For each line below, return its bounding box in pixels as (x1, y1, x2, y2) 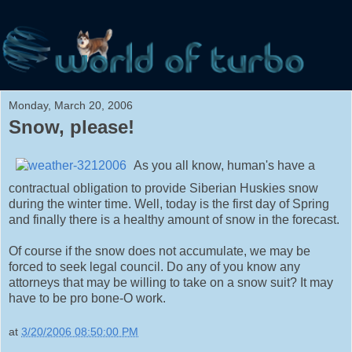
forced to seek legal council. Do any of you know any (9, 259, 300, 273)
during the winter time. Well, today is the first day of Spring (9, 196, 329, 211)
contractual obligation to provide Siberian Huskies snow (9, 181, 318, 195)
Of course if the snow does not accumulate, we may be (9, 244, 310, 258)
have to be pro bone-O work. (9, 291, 166, 305)
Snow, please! (9, 115, 134, 137)
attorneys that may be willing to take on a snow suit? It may (9, 275, 333, 289)
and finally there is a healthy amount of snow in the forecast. (9, 212, 339, 226)
